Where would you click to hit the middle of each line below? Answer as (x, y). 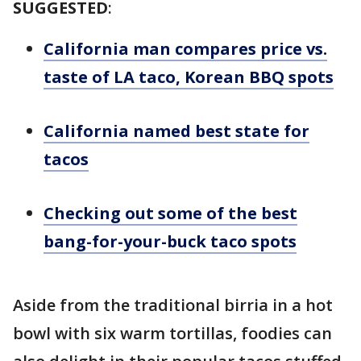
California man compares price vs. (185, 49)
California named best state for (176, 131)
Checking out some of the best (170, 213)
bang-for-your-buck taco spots (170, 241)
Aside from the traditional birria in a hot (173, 305)
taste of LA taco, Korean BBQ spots (189, 77)
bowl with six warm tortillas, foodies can (172, 333)
